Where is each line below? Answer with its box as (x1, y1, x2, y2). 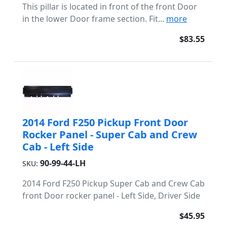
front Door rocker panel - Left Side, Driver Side (22, 190, 200, 201)
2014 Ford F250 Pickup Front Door (22, 116, 188, 129)
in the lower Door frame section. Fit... (22, 13, 166, 24)
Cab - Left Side (22, 140, 94, 154)
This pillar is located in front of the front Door (22, 1, 197, 12)
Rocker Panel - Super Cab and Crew (22, 128, 197, 141)
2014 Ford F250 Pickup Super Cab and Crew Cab (22, 178, 205, 189)
